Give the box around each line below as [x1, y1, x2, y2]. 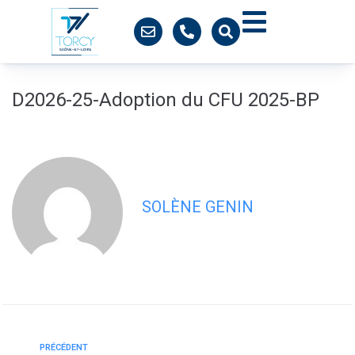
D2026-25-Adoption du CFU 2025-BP [12, 89, 319, 111]
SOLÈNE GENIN [142, 197, 254, 216]
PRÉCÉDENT [40, 342, 88, 353]
